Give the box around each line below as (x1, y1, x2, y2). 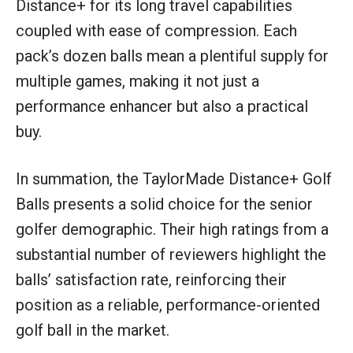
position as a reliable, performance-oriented (16, 295, 320, 314)
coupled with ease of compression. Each (16, 20, 297, 40)
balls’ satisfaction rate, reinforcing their (16, 269, 287, 289)
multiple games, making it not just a (16, 71, 259, 91)
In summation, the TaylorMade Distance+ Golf (16, 169, 332, 188)
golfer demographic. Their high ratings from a (16, 219, 329, 239)
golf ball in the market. (16, 320, 169, 340)
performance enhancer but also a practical (16, 96, 308, 116)
